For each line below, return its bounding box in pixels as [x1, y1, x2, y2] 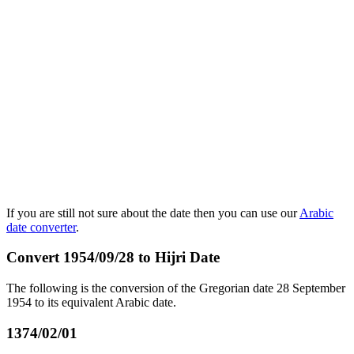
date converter [6, 220, 76, 234]
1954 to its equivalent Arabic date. [6, 296, 176, 310]
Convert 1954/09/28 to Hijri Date [6, 249, 220, 266]
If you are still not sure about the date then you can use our [6, 205, 299, 220]
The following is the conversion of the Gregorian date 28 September [6, 281, 345, 296]
